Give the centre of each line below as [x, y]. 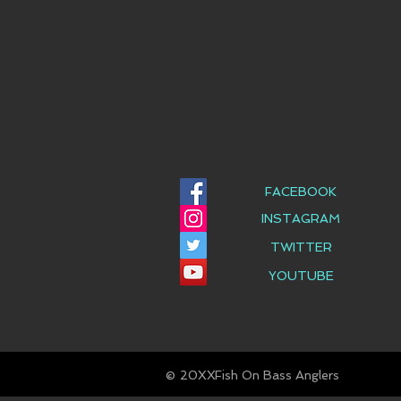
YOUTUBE [301, 276]
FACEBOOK [301, 192]
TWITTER [301, 247]
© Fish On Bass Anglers [252, 375]
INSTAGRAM [301, 218]
